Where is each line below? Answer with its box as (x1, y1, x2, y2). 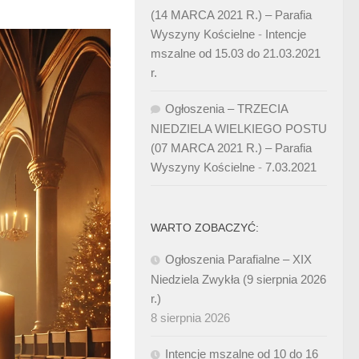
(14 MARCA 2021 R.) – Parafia (151, 8, 312, 22)
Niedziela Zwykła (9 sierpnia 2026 (151, 272, 326, 286)
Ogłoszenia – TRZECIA (165, 102, 288, 115)
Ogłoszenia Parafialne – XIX (165, 252, 312, 266)
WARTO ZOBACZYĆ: (151, 221, 259, 234)
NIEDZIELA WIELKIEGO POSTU (151, 122, 327, 135)
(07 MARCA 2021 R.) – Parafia (151, 141, 312, 155)
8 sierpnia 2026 (151, 311, 230, 325)
